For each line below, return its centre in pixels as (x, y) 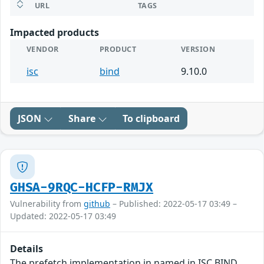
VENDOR (43, 49)
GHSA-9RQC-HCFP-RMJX (82, 188)
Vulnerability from (47, 204)
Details (27, 249)
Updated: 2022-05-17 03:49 (63, 216)
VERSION (198, 49)
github (97, 204)
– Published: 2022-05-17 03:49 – (174, 204)
